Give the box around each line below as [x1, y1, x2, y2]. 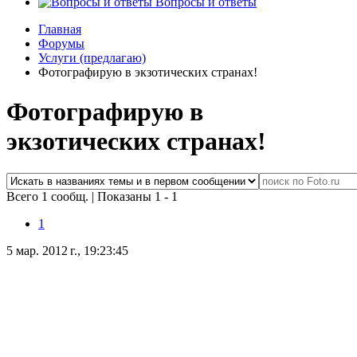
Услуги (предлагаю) [38, 51, 146, 65]
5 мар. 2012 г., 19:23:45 [6, 244, 128, 258]
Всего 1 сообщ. [6, 190, 92, 204]
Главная [38, 22, 81, 37]
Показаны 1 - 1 [97, 190, 178, 204]
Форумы [38, 37, 84, 51]
